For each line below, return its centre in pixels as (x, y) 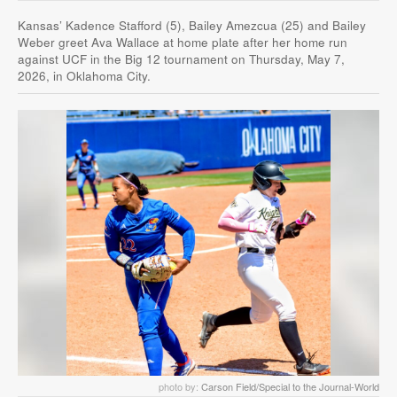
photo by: (180, 387)
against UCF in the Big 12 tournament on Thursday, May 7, (181, 59)
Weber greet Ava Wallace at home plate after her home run (183, 43)
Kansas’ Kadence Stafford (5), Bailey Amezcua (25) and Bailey (192, 26)
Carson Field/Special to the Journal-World (290, 387)
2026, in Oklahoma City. (84, 76)
